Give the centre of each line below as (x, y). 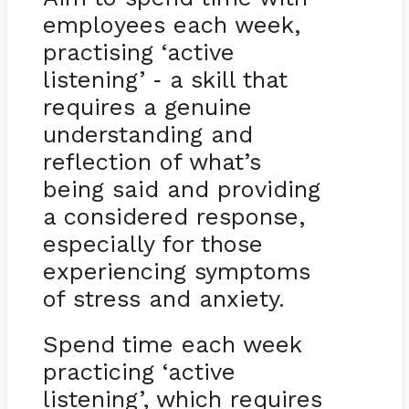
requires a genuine (147, 106)
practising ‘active (138, 52)
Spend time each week (172, 344)
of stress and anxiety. (163, 298)
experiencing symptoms (176, 271)
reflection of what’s (152, 161)
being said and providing (181, 189)
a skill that (224, 79)
